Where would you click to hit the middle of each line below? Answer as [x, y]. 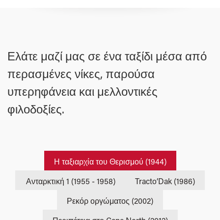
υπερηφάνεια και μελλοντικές [82, 91]
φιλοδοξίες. [36, 109]
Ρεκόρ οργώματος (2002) [110, 201]
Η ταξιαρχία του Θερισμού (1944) [110, 162]
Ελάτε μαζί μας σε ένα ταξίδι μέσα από [107, 56]
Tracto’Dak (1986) [165, 181]
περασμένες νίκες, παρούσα [81, 74]
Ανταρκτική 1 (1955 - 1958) [70, 181]
